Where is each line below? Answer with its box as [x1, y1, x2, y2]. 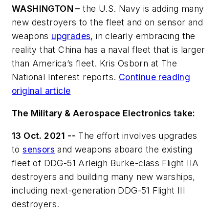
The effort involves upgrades [76, 130, 197, 141]
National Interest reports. [12, 72, 119, 83]
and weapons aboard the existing [55, 144, 193, 154]
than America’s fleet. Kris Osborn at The [12, 58, 177, 69]
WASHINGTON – [12, 3, 80, 14]
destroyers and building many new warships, [12, 171, 196, 182]
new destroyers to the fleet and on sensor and [12, 17, 203, 28]
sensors [22, 144, 55, 154]
